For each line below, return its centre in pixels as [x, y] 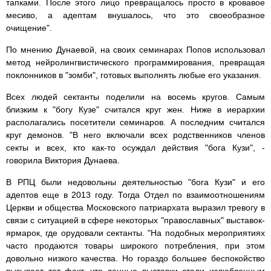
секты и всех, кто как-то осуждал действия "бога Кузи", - [135, 148]
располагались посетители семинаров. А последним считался [135, 122]
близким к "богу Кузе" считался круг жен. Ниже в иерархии [135, 110]
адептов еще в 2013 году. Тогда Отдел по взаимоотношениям [135, 195]
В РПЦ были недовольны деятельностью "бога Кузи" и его [135, 182]
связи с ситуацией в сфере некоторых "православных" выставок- [135, 220]
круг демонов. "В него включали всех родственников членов [135, 135]
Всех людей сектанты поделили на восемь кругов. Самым [135, 97]
